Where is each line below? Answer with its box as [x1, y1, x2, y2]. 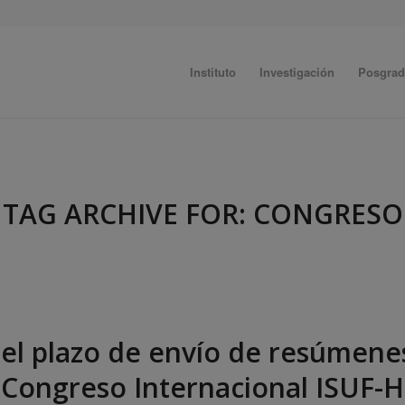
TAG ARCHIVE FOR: [2, 195, 253, 232]
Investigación [259, 63, 334, 80]
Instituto [189, 63, 236, 80]
